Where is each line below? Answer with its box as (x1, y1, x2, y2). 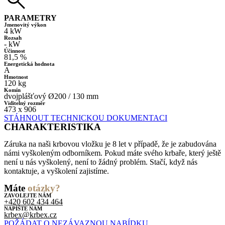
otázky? (28, 183, 60, 193)
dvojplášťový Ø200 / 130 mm (4, 92, 98, 100)
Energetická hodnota (4, 61, 55, 67)
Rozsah (4, 35, 22, 41)
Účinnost (4, 48, 25, 54)
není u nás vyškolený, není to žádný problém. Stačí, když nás (4, 158, 197, 166)
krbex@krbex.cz (4, 210, 57, 219)
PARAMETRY (4, 14, 57, 22)
